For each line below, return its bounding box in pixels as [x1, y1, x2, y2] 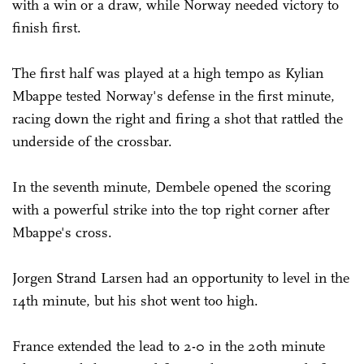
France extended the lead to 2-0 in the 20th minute [12, 336, 325, 355]
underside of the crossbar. [12, 132, 172, 150]
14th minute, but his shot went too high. [12, 291, 258, 310]
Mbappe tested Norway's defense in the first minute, [12, 86, 335, 105]
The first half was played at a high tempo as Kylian [12, 63, 323, 82]
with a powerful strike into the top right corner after [12, 200, 330, 219]
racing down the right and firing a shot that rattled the [12, 109, 343, 128]
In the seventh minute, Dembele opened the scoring [12, 177, 331, 196]
